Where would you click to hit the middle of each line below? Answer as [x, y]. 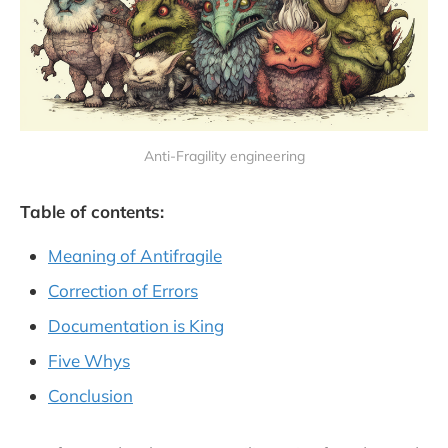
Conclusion [90, 395]
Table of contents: [92, 211]
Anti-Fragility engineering [224, 156]
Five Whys [89, 360]
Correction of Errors [123, 290]
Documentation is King [136, 325]
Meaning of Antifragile [135, 255]
